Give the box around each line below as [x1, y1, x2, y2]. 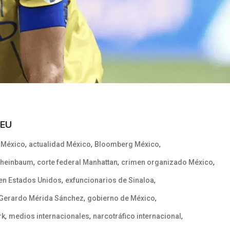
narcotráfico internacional [93, 212, 181, 220]
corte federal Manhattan [37, 158, 118, 166]
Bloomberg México [94, 140, 159, 148]
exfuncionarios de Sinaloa [65, 176, 154, 184]
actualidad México [29, 140, 91, 148]
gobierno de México [87, 194, 155, 202]
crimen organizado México [121, 158, 213, 166]
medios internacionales [9, 212, 89, 220]
